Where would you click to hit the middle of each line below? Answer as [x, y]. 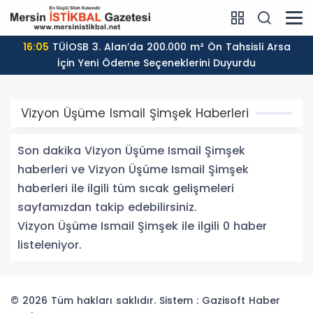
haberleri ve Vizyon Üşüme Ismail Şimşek [133, 170]
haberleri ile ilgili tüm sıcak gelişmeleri [126, 189]
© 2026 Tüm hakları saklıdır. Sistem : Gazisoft [130, 301]
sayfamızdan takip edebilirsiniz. [107, 208]
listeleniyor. [50, 245]
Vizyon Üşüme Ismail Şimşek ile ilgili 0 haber [142, 226]
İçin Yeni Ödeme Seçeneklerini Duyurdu [156, 63]
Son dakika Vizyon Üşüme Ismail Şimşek [131, 151]
